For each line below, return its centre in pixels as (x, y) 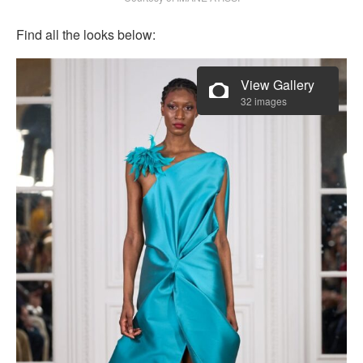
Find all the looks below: (86, 34)
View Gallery (278, 84)
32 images (264, 100)
